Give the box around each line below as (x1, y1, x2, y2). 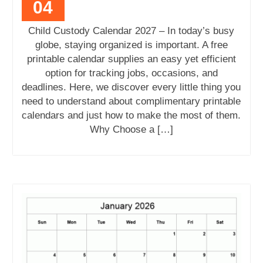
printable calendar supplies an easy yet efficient (26, 53, 236, 65)
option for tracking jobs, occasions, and (45, 68, 218, 79)
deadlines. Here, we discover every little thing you (22, 82, 241, 93)
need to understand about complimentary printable (22, 96, 241, 107)
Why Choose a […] (89, 124, 173, 136)
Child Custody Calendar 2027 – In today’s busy (28, 25, 235, 37)
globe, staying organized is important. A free (35, 39, 228, 51)
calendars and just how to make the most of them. (22, 110, 241, 122)
